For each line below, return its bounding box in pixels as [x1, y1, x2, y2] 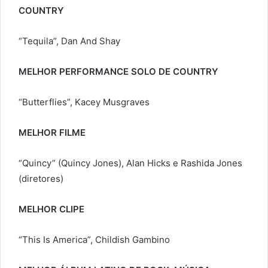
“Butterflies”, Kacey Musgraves [19, 96, 150, 108]
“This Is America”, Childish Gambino [19, 234, 170, 246]
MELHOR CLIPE [19, 203, 84, 215]
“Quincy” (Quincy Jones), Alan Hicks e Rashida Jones [19, 157, 242, 169]
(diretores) [19, 173, 63, 185]
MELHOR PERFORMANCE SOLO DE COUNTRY [19, 66, 218, 78]
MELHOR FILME [19, 127, 86, 139]
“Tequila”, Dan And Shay [19, 35, 120, 47]
